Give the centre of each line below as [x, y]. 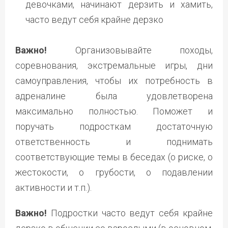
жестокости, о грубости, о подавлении [114, 172]
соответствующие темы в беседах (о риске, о [114, 157]
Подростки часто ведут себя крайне [130, 213]
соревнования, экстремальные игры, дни [114, 65]
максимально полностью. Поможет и [114, 111]
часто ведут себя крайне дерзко [94, 19]
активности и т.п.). [53, 187]
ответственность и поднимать [114, 141]
